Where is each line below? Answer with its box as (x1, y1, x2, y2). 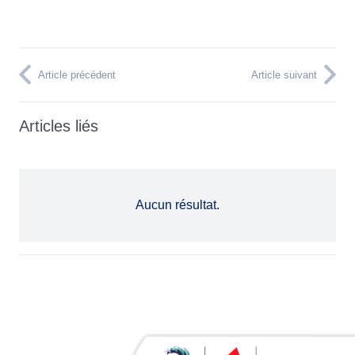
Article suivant (251, 68, 317, 81)
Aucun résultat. (136, 197, 219, 212)
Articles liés (19, 116, 98, 135)
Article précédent (38, 68, 116, 81)
